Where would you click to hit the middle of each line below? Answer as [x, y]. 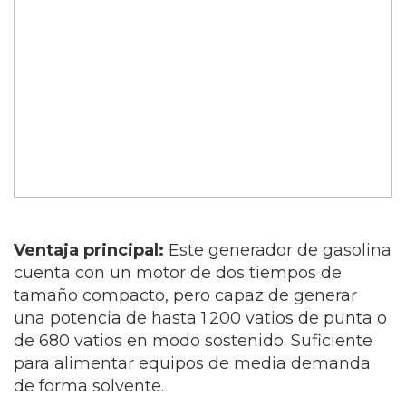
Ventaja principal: [89, 251]
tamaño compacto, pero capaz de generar [185, 296]
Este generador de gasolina [280, 251]
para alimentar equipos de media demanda [192, 364]
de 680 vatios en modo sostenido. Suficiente [193, 341]
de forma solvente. [89, 387]
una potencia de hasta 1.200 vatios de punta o [200, 319]
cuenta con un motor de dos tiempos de [178, 273]
